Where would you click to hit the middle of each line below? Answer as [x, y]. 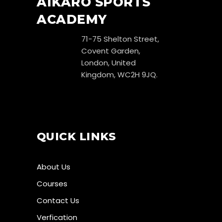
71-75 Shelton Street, [120, 39]
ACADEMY [72, 19]
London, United [109, 62]
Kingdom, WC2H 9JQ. [119, 74]
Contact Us [58, 200]
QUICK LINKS [77, 136]
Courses [52, 183]
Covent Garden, [111, 51]
